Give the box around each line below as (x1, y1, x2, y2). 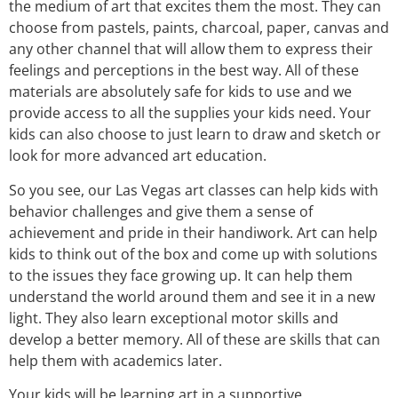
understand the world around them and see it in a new (9, 286, 375, 306)
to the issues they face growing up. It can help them (9, 265, 353, 285)
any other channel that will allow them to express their (9, 39, 373, 60)
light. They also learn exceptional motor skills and (9, 307, 338, 328)
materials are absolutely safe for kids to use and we (9, 82, 352, 102)
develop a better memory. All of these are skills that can (9, 329, 380, 349)
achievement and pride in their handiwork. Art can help (9, 222, 378, 243)
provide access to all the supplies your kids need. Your (9, 103, 371, 123)
